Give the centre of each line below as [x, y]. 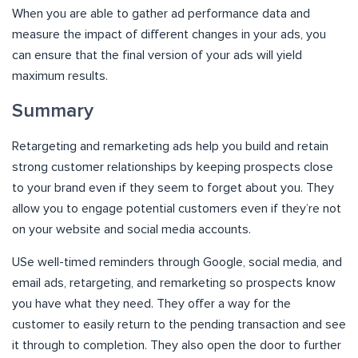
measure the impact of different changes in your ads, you [169, 34]
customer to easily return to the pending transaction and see [179, 324]
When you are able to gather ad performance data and [161, 13]
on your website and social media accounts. [131, 229]
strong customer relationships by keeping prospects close [173, 167]
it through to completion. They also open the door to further [177, 345]
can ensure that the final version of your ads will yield [157, 55]
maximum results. [60, 76]
